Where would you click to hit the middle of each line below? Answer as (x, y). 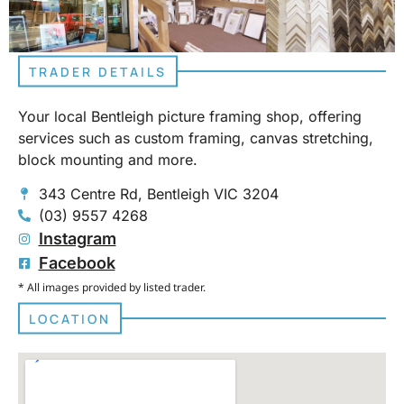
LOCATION (70, 318)
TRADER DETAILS (98, 71)
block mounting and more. (108, 159)
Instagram (77, 239)
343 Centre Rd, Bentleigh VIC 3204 (158, 194)
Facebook (77, 263)
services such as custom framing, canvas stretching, (196, 138)
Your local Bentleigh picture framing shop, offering (190, 116)
